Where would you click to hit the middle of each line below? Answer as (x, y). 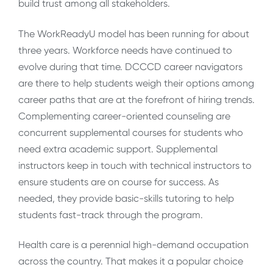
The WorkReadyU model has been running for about (134, 34)
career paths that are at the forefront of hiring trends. (136, 99)
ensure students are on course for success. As (119, 182)
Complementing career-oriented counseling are (124, 116)
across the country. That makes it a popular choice (131, 261)
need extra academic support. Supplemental (118, 149)
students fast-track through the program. (111, 214)
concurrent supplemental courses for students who (131, 132)
